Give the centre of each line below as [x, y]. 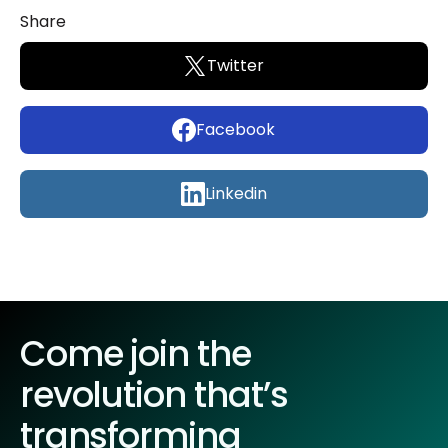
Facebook [236, 130]
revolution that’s [153, 394]
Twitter [236, 66]
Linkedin [235, 194]
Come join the [135, 353]
